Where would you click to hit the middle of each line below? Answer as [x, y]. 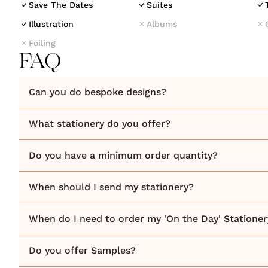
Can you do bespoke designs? [98, 92]
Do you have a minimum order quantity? [123, 155]
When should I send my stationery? [111, 187]
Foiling [42, 43]
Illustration [51, 24]
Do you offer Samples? [82, 250]
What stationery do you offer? [100, 124]
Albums [162, 24]
